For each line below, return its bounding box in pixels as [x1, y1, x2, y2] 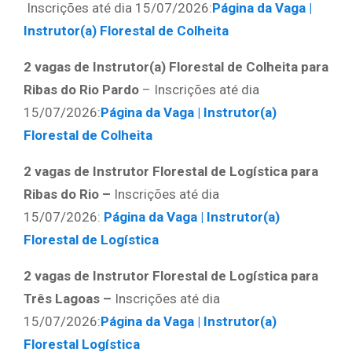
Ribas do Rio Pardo [24, 81, 142, 97]
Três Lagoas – [24, 290, 115, 306]
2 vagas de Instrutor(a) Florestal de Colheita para [24, 58, 328, 75]
